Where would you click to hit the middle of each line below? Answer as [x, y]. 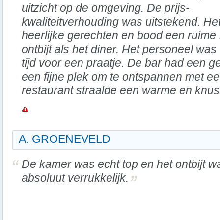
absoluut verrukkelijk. [75, 178]
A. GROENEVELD [65, 139]
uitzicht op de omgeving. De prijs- [106, 8]
